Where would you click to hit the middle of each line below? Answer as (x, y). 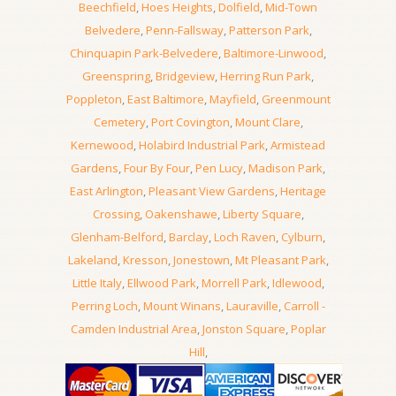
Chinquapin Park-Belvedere (144, 53)
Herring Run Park (266, 76)
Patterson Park (269, 30)
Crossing (116, 214)
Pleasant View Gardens (212, 191)
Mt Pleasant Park (280, 260)
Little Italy (97, 283)
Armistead (298, 145)
